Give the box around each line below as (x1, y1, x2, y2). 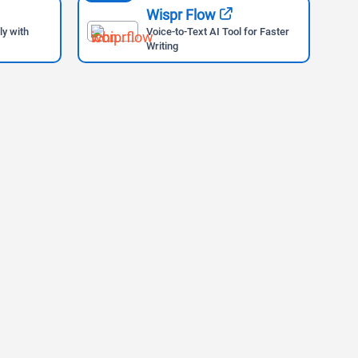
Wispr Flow (146, 6, 217, 23)
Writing (146, 39, 179, 52)
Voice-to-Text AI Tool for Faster (146, 25, 290, 38)
